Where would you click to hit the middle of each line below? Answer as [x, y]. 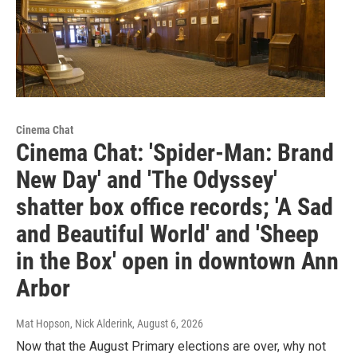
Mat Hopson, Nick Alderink [74, 323]
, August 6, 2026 [168, 323]
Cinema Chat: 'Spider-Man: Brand [175, 152]
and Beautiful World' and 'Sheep [167, 233]
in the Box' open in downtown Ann [177, 261]
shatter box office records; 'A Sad [175, 206]
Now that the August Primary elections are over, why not [171, 346]
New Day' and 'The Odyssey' [147, 179]
